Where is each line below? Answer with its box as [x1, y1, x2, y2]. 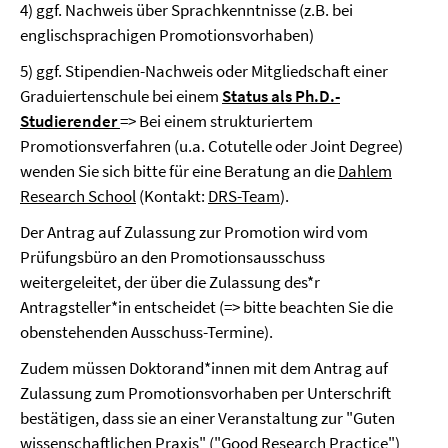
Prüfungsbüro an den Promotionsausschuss [20, 246, 325, 268]
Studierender [20, 110, 120, 132]
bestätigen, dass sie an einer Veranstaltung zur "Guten [20, 407, 395, 429]
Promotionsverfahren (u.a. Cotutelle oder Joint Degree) [20, 135, 403, 157]
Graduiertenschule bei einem [20, 85, 222, 107]
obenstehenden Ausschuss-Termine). [20, 321, 273, 343]
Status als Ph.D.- [222, 85, 340, 107]
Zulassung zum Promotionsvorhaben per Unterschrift [20, 382, 391, 404]
